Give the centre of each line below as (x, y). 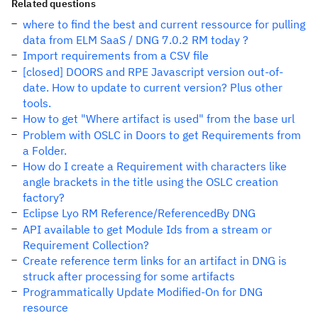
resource (45, 307)
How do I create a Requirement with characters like (155, 166)
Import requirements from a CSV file (116, 55)
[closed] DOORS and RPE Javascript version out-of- (153, 72)
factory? (44, 197)
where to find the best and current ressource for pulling (164, 24)
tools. (37, 103)
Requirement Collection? (86, 245)
